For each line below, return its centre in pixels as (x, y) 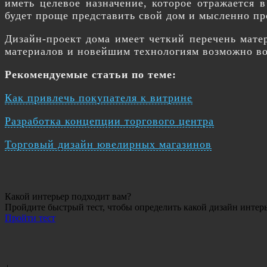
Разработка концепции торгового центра (109, 121)
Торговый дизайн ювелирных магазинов (108, 144)
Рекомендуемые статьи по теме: (91, 74)
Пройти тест (30, 218)
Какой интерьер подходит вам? (68, 196)
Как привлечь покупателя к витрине (99, 98)
